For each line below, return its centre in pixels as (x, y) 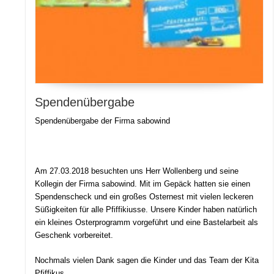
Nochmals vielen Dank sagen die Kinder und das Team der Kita (147, 261)
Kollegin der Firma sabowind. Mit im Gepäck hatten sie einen (143, 184)
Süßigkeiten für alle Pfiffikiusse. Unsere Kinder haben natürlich (146, 210)
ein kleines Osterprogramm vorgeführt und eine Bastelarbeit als (147, 223)
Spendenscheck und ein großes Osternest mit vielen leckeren (144, 197)
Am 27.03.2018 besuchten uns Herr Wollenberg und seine (137, 171)
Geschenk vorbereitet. (74, 235)
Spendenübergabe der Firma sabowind (103, 121)
